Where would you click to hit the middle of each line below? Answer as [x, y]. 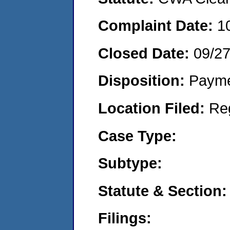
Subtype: [130, 163]
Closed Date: [146, 53]
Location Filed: [154, 108]
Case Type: [137, 136]
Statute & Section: [162, 190]
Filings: [125, 218]
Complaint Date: [158, 26]
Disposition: [143, 81]
